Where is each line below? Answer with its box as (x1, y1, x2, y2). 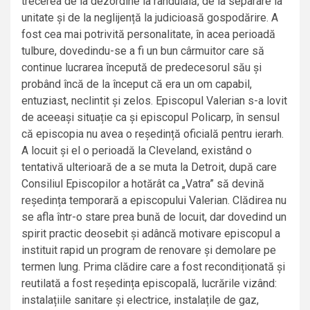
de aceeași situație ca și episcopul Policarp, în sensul (21, 111, 280, 125)
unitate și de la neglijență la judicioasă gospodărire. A (21, 11, 278, 25)
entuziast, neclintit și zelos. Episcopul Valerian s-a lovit (21, 94, 287, 108)
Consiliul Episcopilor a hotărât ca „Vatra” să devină (21, 177, 264, 191)
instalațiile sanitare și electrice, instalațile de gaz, (21, 293, 259, 307)
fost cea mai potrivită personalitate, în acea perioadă (21, 28, 275, 42)
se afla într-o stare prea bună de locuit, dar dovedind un (21, 210, 286, 224)
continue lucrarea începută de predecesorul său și (21, 61, 262, 75)
